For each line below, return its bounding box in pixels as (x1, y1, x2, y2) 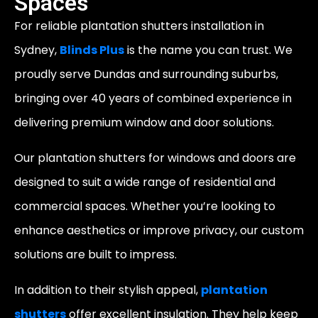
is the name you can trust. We (124, 41, 292, 58)
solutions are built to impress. (14, 246, 177, 263)
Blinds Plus (60, 41, 124, 58)
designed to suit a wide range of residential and (14, 173, 275, 190)
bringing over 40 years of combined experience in (14, 89, 292, 106)
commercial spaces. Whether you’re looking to (14, 197, 275, 214)
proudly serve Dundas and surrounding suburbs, (14, 65, 278, 82)
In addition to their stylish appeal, (14, 281, 201, 298)
